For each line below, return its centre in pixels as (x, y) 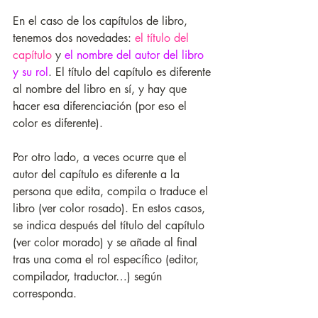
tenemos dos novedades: (74, 38)
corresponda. (46, 294)
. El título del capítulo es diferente (131, 72)
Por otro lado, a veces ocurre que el (102, 158)
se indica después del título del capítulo (110, 226)
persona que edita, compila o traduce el (112, 192)
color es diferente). (60, 124)
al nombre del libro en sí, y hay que (102, 89)
